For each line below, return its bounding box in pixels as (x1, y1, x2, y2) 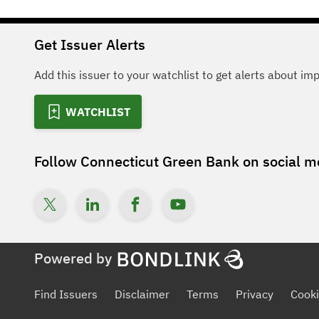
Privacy (236, 287, 273, 301)
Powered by (34, 249, 112, 268)
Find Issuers (34, 287, 98, 301)
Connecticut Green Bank (80, 152, 239, 171)
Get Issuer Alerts (34, 35, 145, 54)
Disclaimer (115, 287, 169, 301)
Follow (34, 152, 80, 171)
